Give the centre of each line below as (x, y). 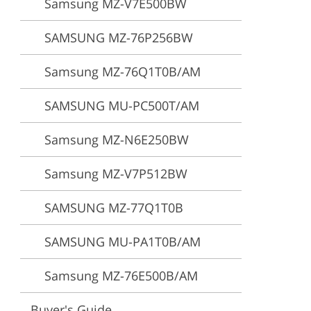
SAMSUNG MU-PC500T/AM (122, 106)
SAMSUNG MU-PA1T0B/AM (123, 242)
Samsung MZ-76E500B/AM (121, 276)
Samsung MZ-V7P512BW (116, 174)
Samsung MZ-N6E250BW (117, 140)
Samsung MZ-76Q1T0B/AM (123, 72)
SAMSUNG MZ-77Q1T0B (114, 208)
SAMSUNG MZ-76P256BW (119, 37)
